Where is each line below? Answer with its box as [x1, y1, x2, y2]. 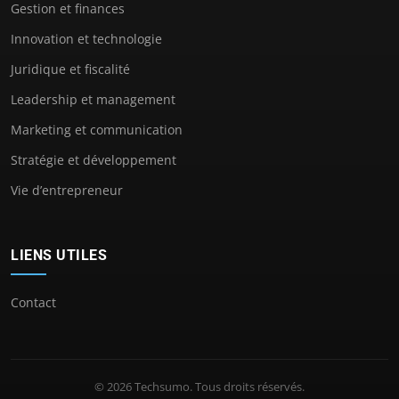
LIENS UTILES [11, 247, 107, 265]
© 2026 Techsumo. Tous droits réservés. [94, 379, 305, 395]
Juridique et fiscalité [11, 61, 130, 78]
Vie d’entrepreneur [11, 182, 123, 199]
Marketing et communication [11, 121, 183, 139]
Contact [11, 294, 56, 312]
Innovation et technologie [11, 30, 162, 48]
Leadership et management [11, 91, 175, 109]
